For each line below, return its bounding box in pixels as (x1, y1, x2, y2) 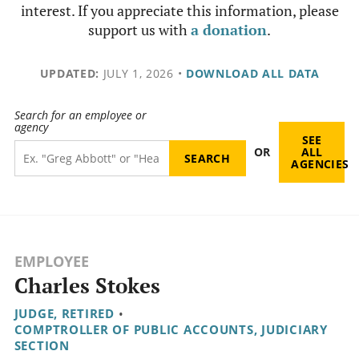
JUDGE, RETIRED (14, 305, 115, 322)
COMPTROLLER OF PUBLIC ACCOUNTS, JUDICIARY (14, 321, 328, 338)
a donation (191, 20, 267, 39)
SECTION (14, 337, 70, 354)
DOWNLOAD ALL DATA (185, 66, 320, 81)
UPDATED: (39, 66, 99, 81)
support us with (88, 20, 191, 39)
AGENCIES (291, 156, 349, 172)
